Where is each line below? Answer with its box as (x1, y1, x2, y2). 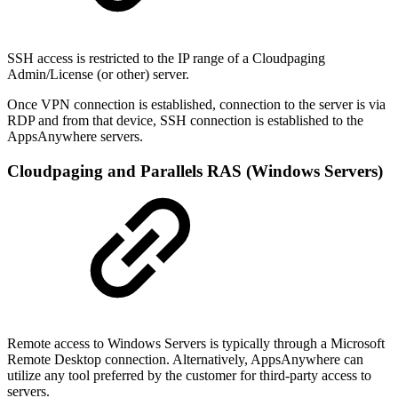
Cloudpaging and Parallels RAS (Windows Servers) (7, 161, 383, 180)
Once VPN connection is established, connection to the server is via (7, 97, 386, 113)
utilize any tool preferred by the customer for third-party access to (7, 367, 371, 383)
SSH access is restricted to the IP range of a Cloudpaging (7, 51, 325, 67)
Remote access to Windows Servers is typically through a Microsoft (7, 335, 385, 351)
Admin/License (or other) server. (7, 67, 189, 83)
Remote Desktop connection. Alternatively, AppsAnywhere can (7, 351, 363, 367)
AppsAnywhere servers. (7, 129, 143, 145)
